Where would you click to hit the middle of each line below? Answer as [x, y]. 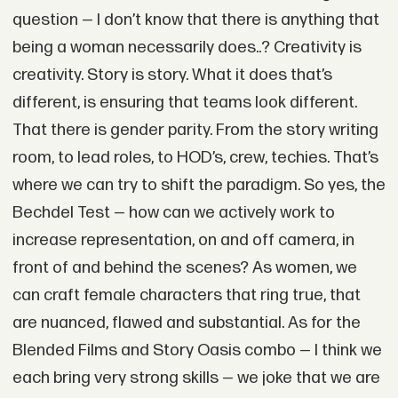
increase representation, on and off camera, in [183, 240]
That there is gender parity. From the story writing [195, 130]
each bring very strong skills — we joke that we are [196, 378]
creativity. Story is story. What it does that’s [172, 75]
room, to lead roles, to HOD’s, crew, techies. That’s [195, 158]
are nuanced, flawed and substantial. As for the [186, 323]
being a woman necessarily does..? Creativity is [187, 48]
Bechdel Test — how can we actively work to [173, 213]
